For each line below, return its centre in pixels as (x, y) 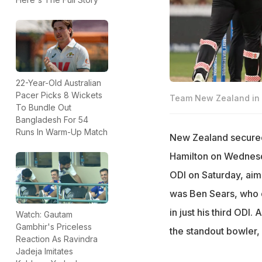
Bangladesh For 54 (52, 119)
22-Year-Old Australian (58, 82)
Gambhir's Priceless (54, 227)
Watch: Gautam (44, 215)
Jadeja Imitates (44, 251)
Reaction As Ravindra (57, 239)
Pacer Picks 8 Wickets (59, 95)
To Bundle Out (44, 107)
